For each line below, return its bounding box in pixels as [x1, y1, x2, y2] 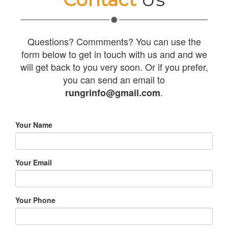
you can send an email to [63, 72, 165, 86]
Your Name [15, 119, 52, 130]
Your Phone [15, 194, 55, 205]
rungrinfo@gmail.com [65, 85, 160, 99]
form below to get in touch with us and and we [21, 47, 207, 61]
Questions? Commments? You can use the [27, 34, 201, 48]
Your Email [15, 157, 52, 167]
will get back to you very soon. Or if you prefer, [20, 60, 208, 73]
